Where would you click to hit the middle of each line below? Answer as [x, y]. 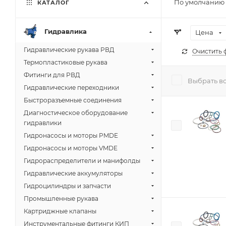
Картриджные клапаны [60, 211]
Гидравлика [66, 31]
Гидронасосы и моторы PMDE [71, 135]
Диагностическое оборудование [76, 113]
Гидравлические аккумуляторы [73, 173]
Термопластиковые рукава [66, 62]
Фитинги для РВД [52, 75]
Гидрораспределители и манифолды [82, 161]
